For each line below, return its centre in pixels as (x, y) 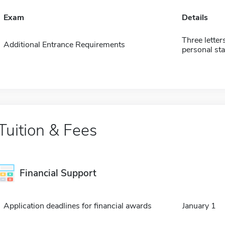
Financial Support (58, 173)
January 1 (199, 206)
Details (195, 18)
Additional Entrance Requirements (64, 45)
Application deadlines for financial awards (77, 206)
